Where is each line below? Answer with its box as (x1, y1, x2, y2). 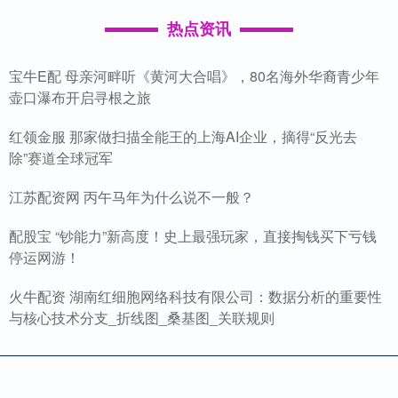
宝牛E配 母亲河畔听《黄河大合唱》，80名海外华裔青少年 (9, 66, 379, 87)
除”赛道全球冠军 (9, 147, 113, 169)
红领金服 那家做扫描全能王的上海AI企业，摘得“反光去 (9, 126, 357, 147)
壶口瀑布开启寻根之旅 (9, 87, 151, 108)
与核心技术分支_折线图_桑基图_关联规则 (9, 307, 275, 329)
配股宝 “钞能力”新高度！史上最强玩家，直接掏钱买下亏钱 (9, 226, 377, 247)
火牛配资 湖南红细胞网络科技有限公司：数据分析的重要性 (9, 286, 382, 307)
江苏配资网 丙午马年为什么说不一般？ (9, 187, 254, 208)
